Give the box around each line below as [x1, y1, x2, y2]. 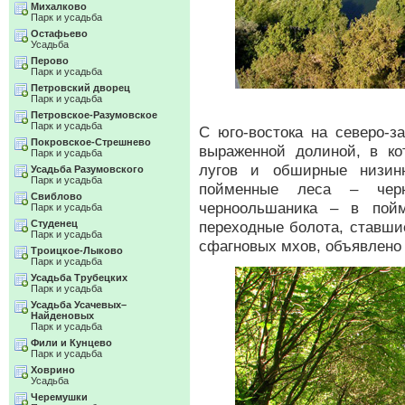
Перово [31, 55, 69, 66]
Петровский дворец [31, 82, 130, 93]
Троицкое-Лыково [31, 245, 123, 256]
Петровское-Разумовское [31, 109, 157, 120]
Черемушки [31, 391, 88, 402]
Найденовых [31, 310, 94, 321]
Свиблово [31, 191, 82, 202]
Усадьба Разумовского [31, 164, 144, 174]
